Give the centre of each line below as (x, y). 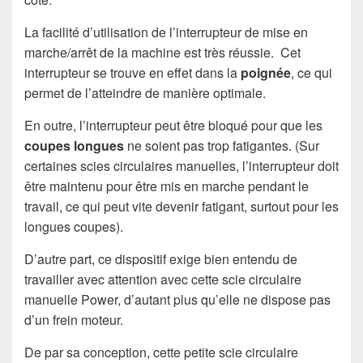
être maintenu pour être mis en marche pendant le (167, 186)
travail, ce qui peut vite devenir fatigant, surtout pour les (181, 207)
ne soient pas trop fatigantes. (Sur (222, 146)
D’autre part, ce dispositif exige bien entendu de (161, 259)
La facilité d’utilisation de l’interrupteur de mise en (166, 32)
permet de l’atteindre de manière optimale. (145, 93)
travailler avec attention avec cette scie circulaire (163, 280)
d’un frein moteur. (74, 320)
